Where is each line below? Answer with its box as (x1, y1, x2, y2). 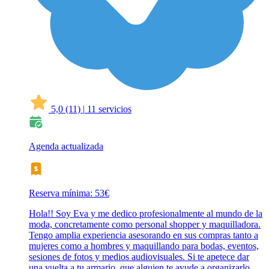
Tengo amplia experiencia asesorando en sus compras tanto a (29, 230, 258, 241)
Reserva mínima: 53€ (29, 188, 109, 199)
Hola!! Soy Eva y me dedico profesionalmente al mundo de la (29, 208, 262, 219)
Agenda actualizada (29, 141, 103, 152)
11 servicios (87, 104, 131, 115)
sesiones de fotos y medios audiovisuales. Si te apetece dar (29, 252, 249, 262)
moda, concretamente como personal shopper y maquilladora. (29, 219, 261, 230)
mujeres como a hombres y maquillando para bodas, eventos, (29, 241, 259, 252)
